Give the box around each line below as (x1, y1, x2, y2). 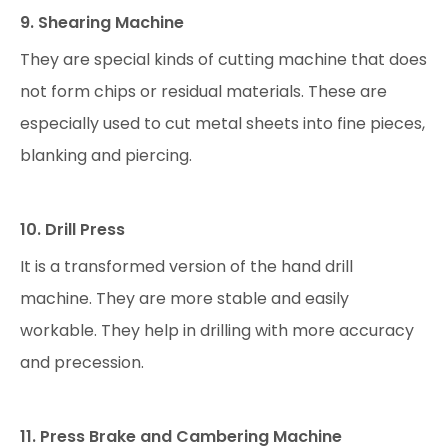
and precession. (20, 351, 144, 374)
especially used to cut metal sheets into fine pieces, (20, 112, 425, 135)
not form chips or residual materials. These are (20, 80, 387, 103)
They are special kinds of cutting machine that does (20, 48, 427, 71)
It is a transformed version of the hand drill (20, 255, 353, 278)
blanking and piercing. (20, 144, 192, 167)
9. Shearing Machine (20, 11, 184, 34)
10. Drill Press (20, 218, 125, 241)
